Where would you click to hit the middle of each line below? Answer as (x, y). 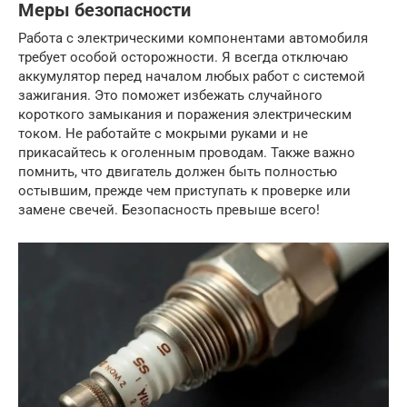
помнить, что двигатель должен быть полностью (178, 172)
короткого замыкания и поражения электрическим (185, 115)
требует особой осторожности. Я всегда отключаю (183, 58)
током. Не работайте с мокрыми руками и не (163, 134)
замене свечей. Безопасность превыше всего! (169, 210)
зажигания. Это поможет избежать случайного (170, 96)
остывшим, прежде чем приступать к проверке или (184, 191)
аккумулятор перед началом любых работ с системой (192, 77)
